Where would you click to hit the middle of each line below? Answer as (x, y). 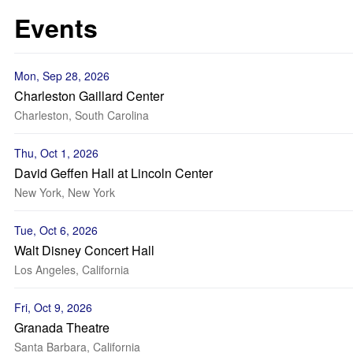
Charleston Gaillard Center (89, 96)
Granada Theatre (62, 327)
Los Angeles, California (72, 269)
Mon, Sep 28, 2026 (62, 76)
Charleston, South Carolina (82, 115)
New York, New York (65, 192)
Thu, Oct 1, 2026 (56, 153)
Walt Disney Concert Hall (84, 250)
